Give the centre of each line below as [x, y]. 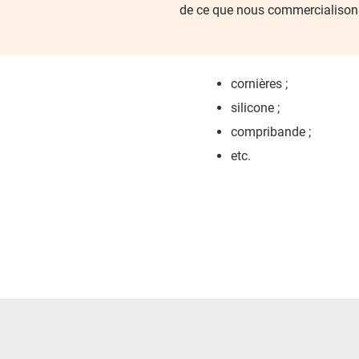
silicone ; [255, 108]
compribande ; [271, 132]
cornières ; [259, 84]
